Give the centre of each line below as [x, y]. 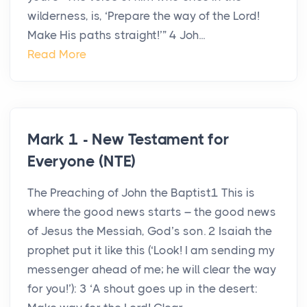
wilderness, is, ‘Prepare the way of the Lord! [144, 16]
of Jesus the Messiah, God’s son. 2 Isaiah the [150, 231]
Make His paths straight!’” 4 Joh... [116, 35]
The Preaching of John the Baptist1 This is [141, 193]
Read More [57, 54]
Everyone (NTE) [82, 162]
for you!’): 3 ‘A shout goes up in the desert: [143, 289]
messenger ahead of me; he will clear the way [152, 270]
